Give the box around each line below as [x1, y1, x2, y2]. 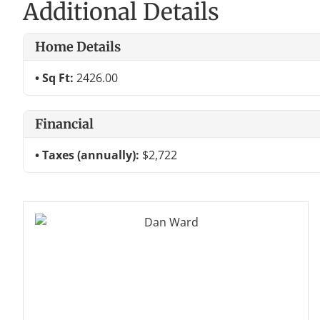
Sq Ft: [42, 69, 76, 86]
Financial [35, 115, 94, 132]
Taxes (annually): [42, 146, 142, 163]
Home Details [35, 38, 121, 55]
